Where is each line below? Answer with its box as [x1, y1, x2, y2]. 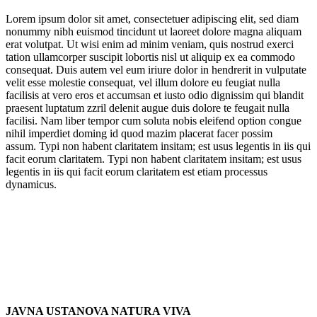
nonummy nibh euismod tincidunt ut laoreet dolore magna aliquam [6, 25, 301, 38]
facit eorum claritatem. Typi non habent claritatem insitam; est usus [6, 152, 301, 165]
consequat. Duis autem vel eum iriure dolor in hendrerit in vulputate [6, 63, 306, 76]
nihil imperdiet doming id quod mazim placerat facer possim [6, 127, 272, 139]
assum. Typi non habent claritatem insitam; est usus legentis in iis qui [6, 139, 311, 152]
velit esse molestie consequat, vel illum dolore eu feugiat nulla [6, 76, 280, 88]
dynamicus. [6, 178, 57, 190]
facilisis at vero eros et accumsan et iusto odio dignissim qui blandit [6, 88, 304, 101]
